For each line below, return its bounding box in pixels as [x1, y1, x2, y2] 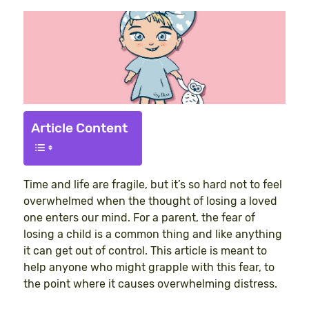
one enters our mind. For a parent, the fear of [23, 211, 255, 225]
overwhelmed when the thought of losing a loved [23, 195, 277, 208]
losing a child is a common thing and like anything [23, 228, 282, 241]
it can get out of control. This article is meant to [23, 244, 267, 258]
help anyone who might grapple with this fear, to [23, 261, 275, 275]
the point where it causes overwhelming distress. [23, 277, 277, 291]
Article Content [31, 120, 128, 137]
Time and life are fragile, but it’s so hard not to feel [23, 178, 282, 192]
